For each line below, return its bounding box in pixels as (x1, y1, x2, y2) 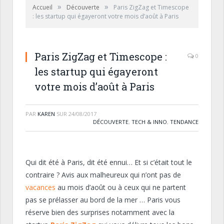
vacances (25, 182, 55, 192)
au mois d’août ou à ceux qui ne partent (55, 182, 186, 192)
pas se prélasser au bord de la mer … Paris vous (25, 195, 180, 204)
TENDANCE (170, 118, 198, 125)
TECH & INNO (131, 118, 167, 125)
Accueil (32, 3, 52, 11)
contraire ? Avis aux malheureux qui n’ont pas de (25, 170, 181, 179)
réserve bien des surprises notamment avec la (25, 207, 174, 217)
